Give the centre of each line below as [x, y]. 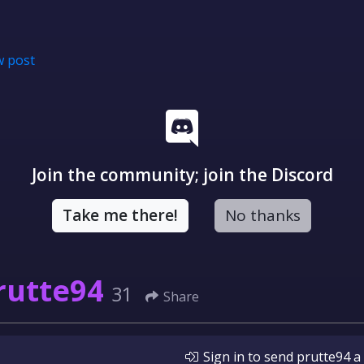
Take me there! [120, 215]
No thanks [262, 215]
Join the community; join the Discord [182, 175]
